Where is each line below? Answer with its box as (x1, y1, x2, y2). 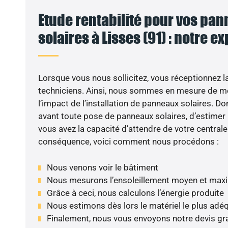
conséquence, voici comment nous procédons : (38, 136, 219, 147)
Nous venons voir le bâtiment (46, 162, 158, 173)
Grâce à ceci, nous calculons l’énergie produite (46, 187, 224, 198)
